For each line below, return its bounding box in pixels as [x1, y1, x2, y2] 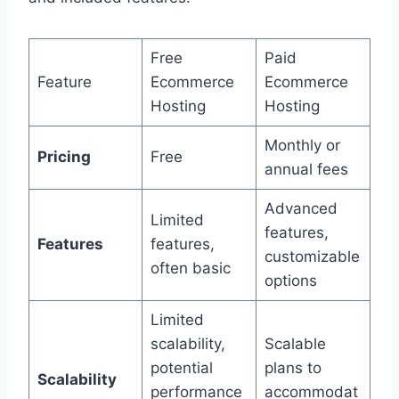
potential [150, 359, 213, 378]
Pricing [37, 148, 91, 167]
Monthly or [264, 136, 340, 155]
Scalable [264, 335, 326, 354]
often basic [150, 259, 231, 278]
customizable [264, 248, 360, 266]
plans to [264, 359, 322, 378]
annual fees [264, 160, 348, 179]
